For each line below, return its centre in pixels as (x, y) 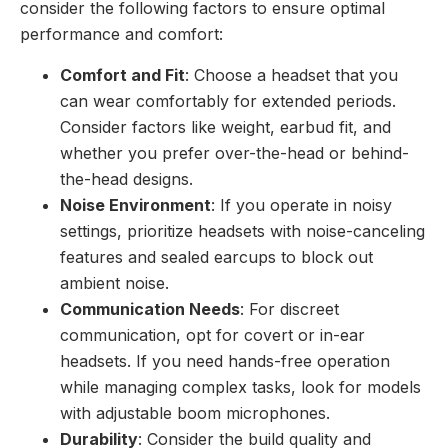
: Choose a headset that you (291, 74)
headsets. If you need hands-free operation (225, 360)
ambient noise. (114, 282)
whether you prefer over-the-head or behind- (234, 152)
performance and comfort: (121, 34)
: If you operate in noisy (301, 204)
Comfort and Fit (122, 74)
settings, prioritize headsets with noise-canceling (242, 230)
